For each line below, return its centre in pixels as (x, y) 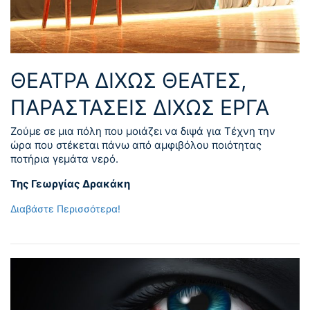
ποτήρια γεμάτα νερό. (64, 158)
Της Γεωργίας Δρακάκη (70, 183)
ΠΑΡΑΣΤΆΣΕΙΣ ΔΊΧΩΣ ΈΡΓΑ (140, 107)
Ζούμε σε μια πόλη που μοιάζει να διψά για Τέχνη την (143, 131)
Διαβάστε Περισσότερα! (65, 208)
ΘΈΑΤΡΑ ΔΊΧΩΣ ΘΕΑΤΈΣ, (128, 80)
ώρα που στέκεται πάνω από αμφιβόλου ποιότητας (136, 145)
